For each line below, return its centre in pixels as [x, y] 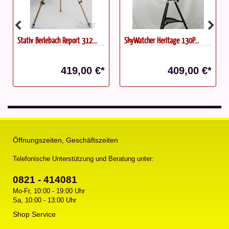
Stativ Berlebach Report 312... [57, 40]
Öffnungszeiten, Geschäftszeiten [65, 140]
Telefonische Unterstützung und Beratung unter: [83, 158]
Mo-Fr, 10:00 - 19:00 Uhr [49, 191]
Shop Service [34, 214]
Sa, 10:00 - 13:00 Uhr [44, 200]
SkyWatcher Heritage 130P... [162, 40]
